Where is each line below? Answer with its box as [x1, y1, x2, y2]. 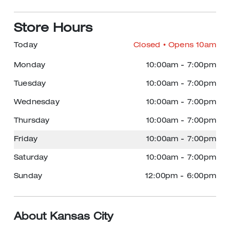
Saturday [14, 155, 48, 162]
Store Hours [14, 23, 93, 35]
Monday [14, 62, 46, 69]
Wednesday [14, 99, 60, 106]
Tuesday [14, 81, 46, 88]
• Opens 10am [160, 42, 216, 49]
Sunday [14, 173, 43, 180]
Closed [133, 42, 161, 49]
